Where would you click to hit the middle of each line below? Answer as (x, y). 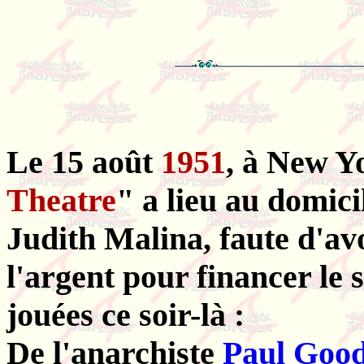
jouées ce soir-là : (126, 315)
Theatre (61, 201)
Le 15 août (84, 162)
